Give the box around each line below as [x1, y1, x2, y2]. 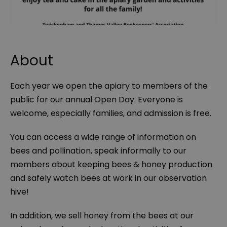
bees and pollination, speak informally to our [10, 145, 186, 157]
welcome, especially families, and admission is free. [10, 107, 211, 120]
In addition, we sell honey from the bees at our [10, 210, 194, 222]
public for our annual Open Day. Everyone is [10, 94, 183, 106]
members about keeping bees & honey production [10, 159, 212, 171]
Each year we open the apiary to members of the [10, 80, 208, 92]
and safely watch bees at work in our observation [10, 172, 207, 184]
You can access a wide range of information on [10, 131, 196, 143]
